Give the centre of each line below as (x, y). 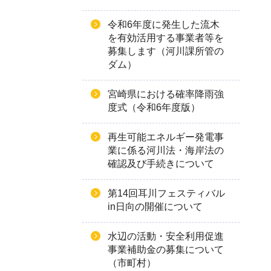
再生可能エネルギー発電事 (166, 137)
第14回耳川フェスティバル (166, 193)
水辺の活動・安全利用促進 (166, 236)
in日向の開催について (155, 207)
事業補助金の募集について (166, 250)
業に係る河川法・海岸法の (166, 150)
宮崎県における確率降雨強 (166, 94)
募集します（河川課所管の (166, 51)
